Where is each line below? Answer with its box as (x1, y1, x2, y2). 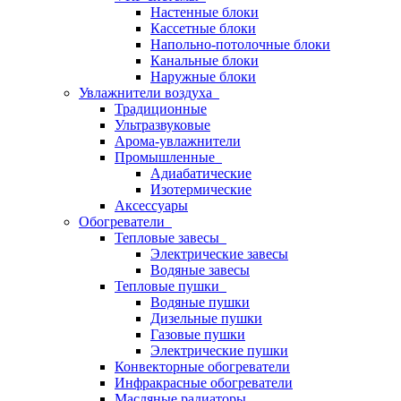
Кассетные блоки (150, 21, 256, 36)
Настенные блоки (150, 4, 259, 20)
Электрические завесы (150, 246, 288, 261)
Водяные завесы (150, 262, 250, 277)
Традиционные (115, 101, 207, 116)
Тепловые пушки (115, 278, 226, 294)
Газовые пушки (150, 327, 245, 342)
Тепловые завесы (115, 230, 226, 245)
